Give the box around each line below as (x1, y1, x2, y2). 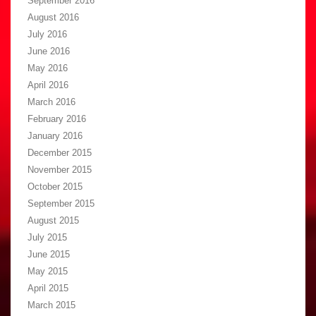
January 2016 (28, 130, 83, 142)
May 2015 (28, 266, 68, 277)
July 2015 (28, 232, 67, 243)
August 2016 (28, 12, 79, 23)
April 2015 (28, 283, 68, 294)
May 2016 (28, 63, 68, 74)
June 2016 (28, 46, 70, 57)
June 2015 (28, 249, 70, 260)
